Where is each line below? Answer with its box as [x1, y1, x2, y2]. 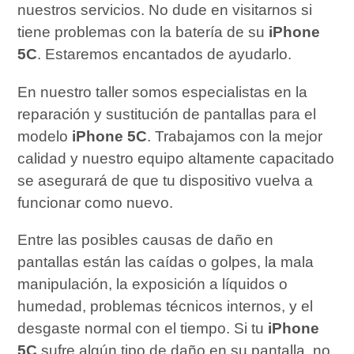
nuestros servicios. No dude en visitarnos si [17, 2, 313, 19]
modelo [17, 127, 73, 145]
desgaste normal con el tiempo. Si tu [17, 319, 269, 337]
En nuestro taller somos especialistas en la [17, 83, 308, 100]
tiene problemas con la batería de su [17, 24, 269, 41]
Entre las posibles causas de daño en [17, 231, 274, 248]
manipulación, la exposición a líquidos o [17, 275, 288, 292]
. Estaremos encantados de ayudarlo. [37, 46, 292, 63]
